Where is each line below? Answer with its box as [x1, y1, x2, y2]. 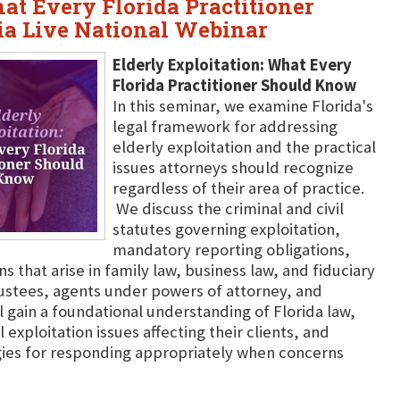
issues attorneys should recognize [112, 157, 354, 178]
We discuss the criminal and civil [112, 198, 344, 219]
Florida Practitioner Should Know [112, 75, 356, 96]
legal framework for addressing [112, 116, 337, 137]
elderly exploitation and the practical [112, 137, 376, 157]
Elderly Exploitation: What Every [112, 54, 352, 75]
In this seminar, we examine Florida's [112, 96, 373, 116]
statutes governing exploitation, [112, 219, 340, 239]
